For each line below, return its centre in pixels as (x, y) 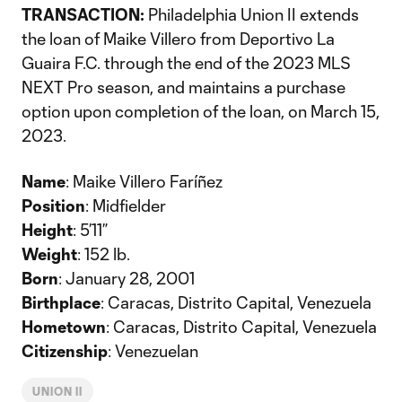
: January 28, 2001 (127, 278)
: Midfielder (126, 205)
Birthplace (61, 302)
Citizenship (65, 351)
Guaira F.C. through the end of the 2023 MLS (186, 63)
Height (47, 230)
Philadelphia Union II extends (252, 14)
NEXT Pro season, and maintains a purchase (184, 87)
